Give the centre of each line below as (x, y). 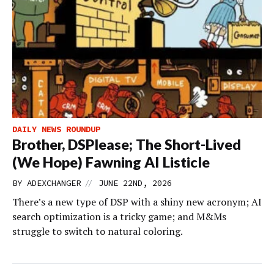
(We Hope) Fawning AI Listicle (111, 162)
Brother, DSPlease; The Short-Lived (127, 145)
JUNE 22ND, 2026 (135, 183)
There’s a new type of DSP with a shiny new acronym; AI (137, 202)
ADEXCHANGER (54, 183)
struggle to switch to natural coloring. (98, 231)
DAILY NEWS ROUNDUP (56, 129)
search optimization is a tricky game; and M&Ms (119, 217)
